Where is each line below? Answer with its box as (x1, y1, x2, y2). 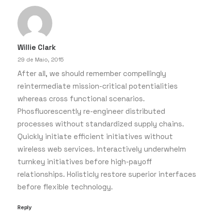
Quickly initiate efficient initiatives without (17, 132, 173, 141)
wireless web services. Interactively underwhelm (17, 144, 186, 154)
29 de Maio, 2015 (17, 56, 63, 63)
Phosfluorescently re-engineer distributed (17, 107, 165, 116)
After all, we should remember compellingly (17, 69, 166, 78)
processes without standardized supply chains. (17, 119, 184, 128)
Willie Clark (17, 43, 56, 52)
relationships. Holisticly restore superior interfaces (17, 170, 196, 179)
